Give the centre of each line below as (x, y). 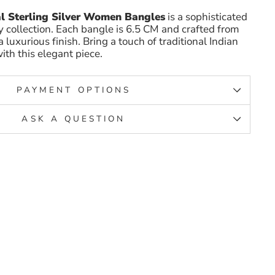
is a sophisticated (206, 17)
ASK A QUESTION (74, 119)
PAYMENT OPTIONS (74, 90)
